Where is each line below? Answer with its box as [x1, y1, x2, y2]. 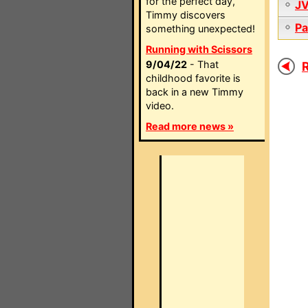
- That [187, 58, 219, 70]
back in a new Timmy [146, 86, 243, 98]
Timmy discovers [146, 9, 225, 21]
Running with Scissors [146, 43, 252, 55]
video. [146, 100, 174, 111]
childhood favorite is [146, 72, 241, 84]
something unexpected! [146, 23, 255, 34]
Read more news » [146, 120, 234, 132]
